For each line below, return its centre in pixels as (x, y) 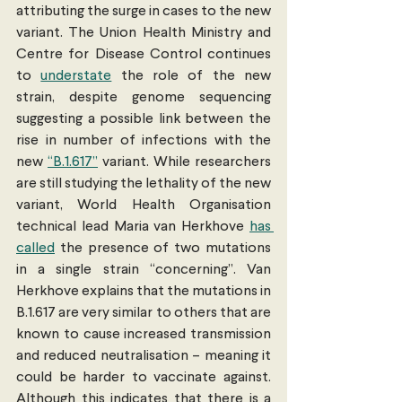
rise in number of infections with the (144, 141)
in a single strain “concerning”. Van (144, 271)
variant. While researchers (184, 163)
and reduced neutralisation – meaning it (144, 357)
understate (76, 77)
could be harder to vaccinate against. (144, 378)
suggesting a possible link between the (144, 120)
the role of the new (192, 77)
